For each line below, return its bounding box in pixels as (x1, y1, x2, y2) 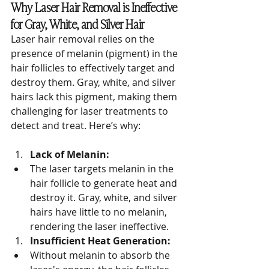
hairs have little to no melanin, (30, 205, 169, 219)
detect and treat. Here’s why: (11, 119, 141, 132)
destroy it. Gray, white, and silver (30, 191, 180, 204)
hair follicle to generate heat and (30, 177, 180, 190)
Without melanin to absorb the (30, 249, 172, 262)
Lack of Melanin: (30, 148, 109, 161)
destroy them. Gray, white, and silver (11, 76, 178, 89)
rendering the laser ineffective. (30, 220, 169, 233)
